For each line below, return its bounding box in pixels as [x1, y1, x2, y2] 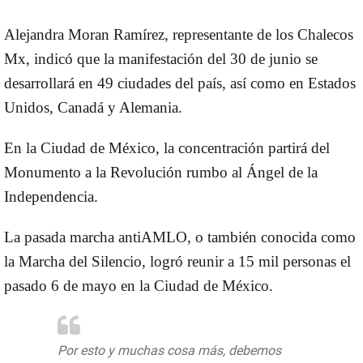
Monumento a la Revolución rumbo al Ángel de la [4, 163, 318, 181]
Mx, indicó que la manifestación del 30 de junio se [4, 49, 318, 67]
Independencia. [4, 187, 102, 205]
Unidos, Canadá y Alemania [4, 98, 178, 116]
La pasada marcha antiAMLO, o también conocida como [4, 228, 356, 246]
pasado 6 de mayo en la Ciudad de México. [4, 276, 273, 294]
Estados [308, 74, 356, 92]
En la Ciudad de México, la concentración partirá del [4, 139, 330, 156]
